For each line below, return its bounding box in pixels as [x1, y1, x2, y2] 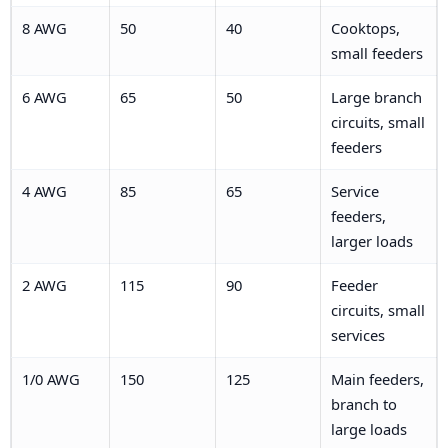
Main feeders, [330, 368, 424, 389]
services [330, 324, 385, 345]
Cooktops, [330, 17, 400, 38]
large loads [330, 418, 407, 439]
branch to [330, 393, 397, 414]
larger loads [330, 230, 413, 251]
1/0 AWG [21, 368, 80, 389]
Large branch [330, 86, 422, 107]
